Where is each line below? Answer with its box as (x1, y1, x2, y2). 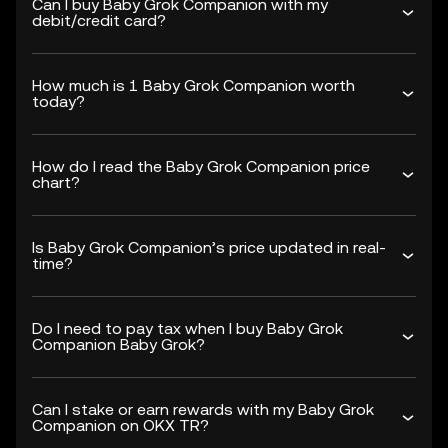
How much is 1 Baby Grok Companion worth (32, 76, 355, 95)
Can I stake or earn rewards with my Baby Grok (32, 400, 374, 419)
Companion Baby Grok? (32, 335, 205, 354)
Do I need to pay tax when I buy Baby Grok (32, 319, 343, 338)
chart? (32, 173, 80, 192)
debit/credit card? (32, 11, 166, 30)
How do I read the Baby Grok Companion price (32, 157, 370, 176)
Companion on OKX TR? (32, 416, 209, 435)
